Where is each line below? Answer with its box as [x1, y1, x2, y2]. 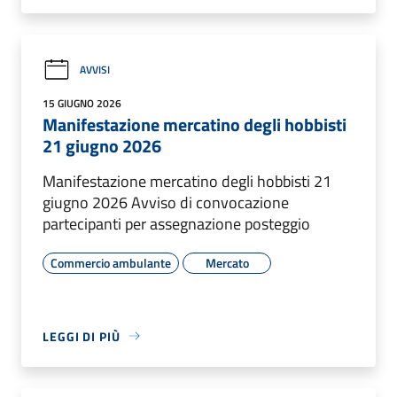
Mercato [205, 253, 249, 272]
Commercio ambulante [51, 253, 171, 272]
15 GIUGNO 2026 [43, 94, 121, 112]
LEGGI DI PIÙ [43, 326, 121, 346]
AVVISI [80, 61, 110, 79]
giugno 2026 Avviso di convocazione [43, 190, 289, 214]
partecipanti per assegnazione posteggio [43, 211, 310, 236]
